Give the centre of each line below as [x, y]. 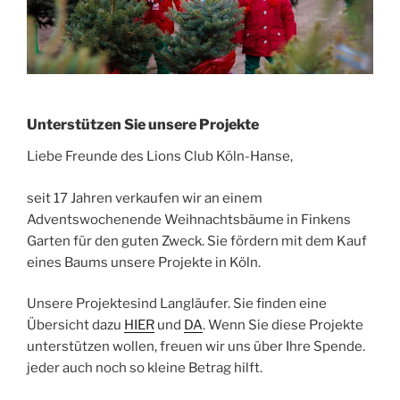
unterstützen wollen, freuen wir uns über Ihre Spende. [196, 346]
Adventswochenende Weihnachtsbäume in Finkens [189, 219]
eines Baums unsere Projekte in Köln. [144, 262]
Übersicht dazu [75, 325]
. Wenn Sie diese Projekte [283, 325]
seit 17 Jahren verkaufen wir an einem [145, 198]
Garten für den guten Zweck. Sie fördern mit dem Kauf [197, 241]
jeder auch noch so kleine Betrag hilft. [145, 368]
